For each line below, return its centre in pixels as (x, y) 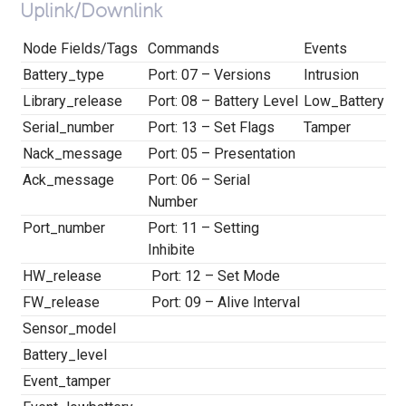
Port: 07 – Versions (209, 74)
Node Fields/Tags (80, 48)
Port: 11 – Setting (203, 227)
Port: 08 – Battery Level (222, 101)
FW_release (61, 302)
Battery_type (63, 74)
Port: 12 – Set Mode (213, 275)
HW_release (62, 275)
